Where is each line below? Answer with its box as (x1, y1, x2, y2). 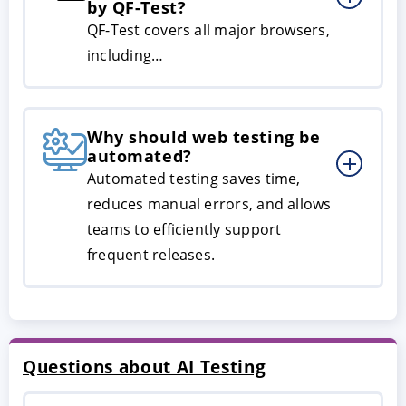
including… (87, 45, 164, 66)
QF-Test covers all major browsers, (87, 20, 330, 41)
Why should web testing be (87, 126, 321, 149)
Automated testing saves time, (87, 169, 301, 189)
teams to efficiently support (87, 219, 282, 240)
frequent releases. (87, 245, 216, 266)
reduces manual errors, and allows (87, 194, 332, 215)
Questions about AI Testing (23, 354, 266, 380)
